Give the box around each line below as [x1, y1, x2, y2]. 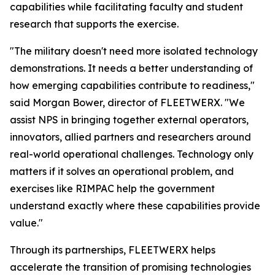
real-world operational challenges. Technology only [10, 148, 254, 161]
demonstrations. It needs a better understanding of [10, 62, 253, 75]
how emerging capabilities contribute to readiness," [10, 79, 255, 92]
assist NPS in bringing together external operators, [10, 114, 249, 126]
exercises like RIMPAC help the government [10, 182, 215, 195]
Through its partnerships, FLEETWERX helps [10, 244, 215, 257]
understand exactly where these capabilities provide [10, 199, 260, 212]
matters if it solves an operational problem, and [10, 165, 234, 178]
